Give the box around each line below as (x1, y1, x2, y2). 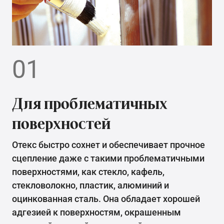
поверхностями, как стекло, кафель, (12, 166, 164, 177)
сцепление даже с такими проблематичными (12, 153, 204, 164)
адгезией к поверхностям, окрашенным (12, 207, 181, 218)
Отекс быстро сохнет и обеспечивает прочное (12, 139, 205, 150)
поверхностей (12, 114, 110, 132)
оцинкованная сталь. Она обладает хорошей (12, 193, 200, 204)
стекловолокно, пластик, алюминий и (12, 180, 169, 191)
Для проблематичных (12, 94, 167, 112)
